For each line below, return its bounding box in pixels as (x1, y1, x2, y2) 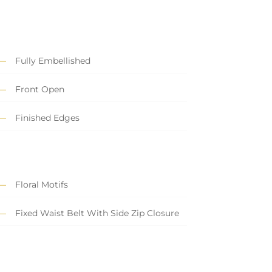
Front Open (15, 84, 64, 95)
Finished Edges (15, 112, 80, 124)
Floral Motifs (15, 179, 68, 191)
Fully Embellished (15, 55, 90, 67)
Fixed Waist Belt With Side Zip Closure (15, 208, 179, 219)
